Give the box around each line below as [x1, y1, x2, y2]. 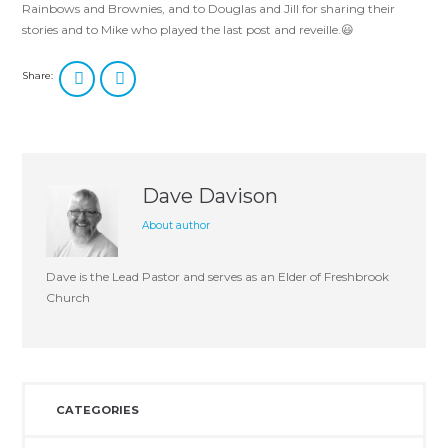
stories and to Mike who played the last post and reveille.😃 [22, 22, 355, 38]
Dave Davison [142, 184, 279, 209]
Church [46, 290, 91, 306]
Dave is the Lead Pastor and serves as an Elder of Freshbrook [46, 269, 390, 285]
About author [142, 219, 211, 233]
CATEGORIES [55, 403, 139, 418]
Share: [22, 69, 54, 83]
